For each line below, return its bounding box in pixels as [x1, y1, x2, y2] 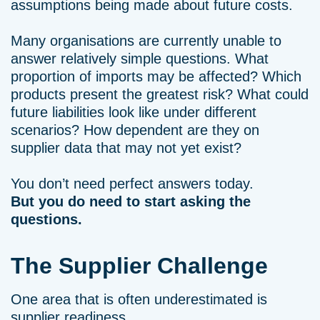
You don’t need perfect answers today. [11, 176, 254, 191]
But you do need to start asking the [11, 194, 251, 209]
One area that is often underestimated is [11, 291, 267, 307]
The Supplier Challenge [11, 253, 268, 279]
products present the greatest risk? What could [11, 86, 309, 102]
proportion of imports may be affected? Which [11, 69, 301, 84]
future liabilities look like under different [11, 104, 256, 120]
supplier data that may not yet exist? [11, 140, 241, 156]
